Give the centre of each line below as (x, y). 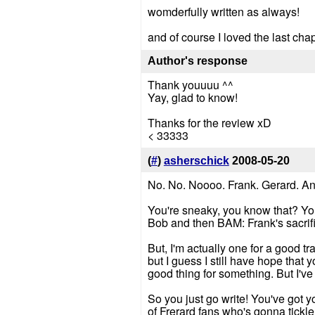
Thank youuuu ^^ (190, 84)
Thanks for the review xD (209, 122)
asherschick (196, 160)
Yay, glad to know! (192, 97)
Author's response (197, 61)
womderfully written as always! (223, 12)
